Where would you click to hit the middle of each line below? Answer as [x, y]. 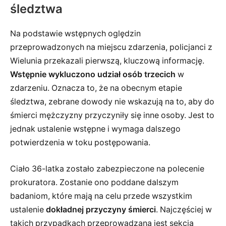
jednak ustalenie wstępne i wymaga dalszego [95, 129]
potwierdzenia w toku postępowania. [80, 143]
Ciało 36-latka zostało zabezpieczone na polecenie [107, 168]
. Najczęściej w [184, 209]
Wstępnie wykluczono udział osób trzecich [93, 75]
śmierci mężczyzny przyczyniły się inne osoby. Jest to [112, 116]
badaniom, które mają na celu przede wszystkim [101, 196]
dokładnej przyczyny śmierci [101, 209]
